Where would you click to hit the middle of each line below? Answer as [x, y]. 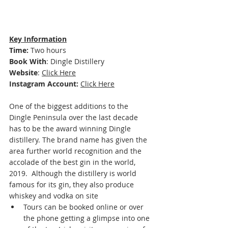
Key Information [38, 39]
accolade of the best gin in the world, [73, 162]
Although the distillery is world [85, 174]
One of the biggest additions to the [70, 106]
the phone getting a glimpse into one [88, 218]
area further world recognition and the [76, 151]
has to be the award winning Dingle [71, 129]
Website [23, 73]
